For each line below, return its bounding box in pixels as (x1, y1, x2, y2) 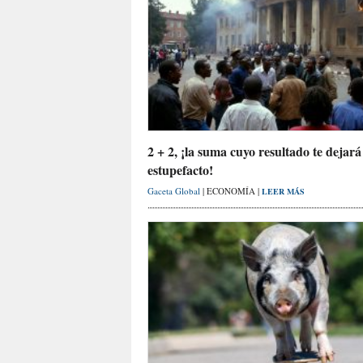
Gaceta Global (147, 185, 203, 198)
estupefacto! (147, 160, 213, 180)
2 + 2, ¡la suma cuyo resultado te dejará (147, 142, 361, 161)
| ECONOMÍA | (203, 185, 262, 198)
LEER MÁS (262, 186, 305, 198)
